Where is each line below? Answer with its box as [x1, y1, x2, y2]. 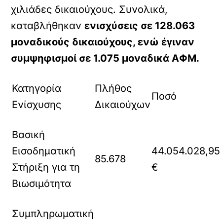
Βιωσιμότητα [12, 177, 72, 189]
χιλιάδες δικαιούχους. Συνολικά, [11, 3, 168, 15]
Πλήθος [95, 82, 132, 94]
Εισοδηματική [12, 145, 76, 157]
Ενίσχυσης [12, 98, 62, 110]
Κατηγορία [12, 82, 62, 94]
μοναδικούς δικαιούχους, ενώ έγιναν [11, 36, 195, 48]
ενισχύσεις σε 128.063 [84, 19, 195, 32]
